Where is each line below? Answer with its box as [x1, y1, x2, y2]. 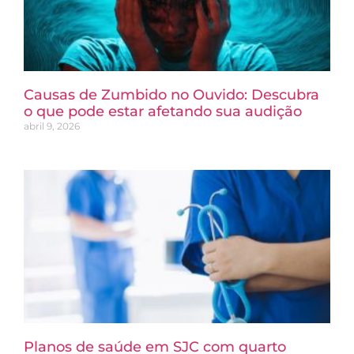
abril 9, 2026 [24, 120, 80, 133]
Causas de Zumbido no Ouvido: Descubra [24, 86, 319, 104]
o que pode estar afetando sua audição [24, 103, 302, 121]
